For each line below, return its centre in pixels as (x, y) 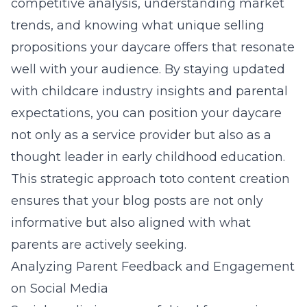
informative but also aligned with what (131, 223)
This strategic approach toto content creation (150, 179)
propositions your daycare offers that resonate (153, 47)
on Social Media (60, 288)
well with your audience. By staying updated (148, 69)
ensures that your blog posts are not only (137, 201)
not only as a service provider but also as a (141, 135)
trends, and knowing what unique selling (138, 25)
